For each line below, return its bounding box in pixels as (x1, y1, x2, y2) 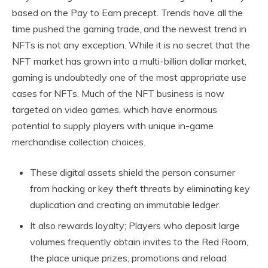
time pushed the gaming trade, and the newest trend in (12, 23, 246, 35)
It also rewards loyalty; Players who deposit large (30, 220, 240, 232)
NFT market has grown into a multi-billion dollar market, (12, 55, 246, 68)
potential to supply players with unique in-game (12, 120, 214, 132)
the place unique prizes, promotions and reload (30, 252, 227, 264)
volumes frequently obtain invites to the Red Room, (30, 236, 248, 248)
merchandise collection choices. (12, 136, 145, 148)
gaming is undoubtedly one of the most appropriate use (12, 71, 246, 84)
